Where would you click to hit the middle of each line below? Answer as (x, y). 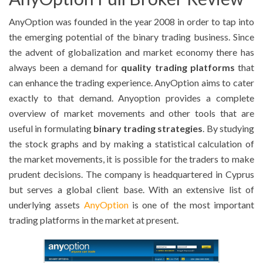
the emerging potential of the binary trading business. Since (131, 37)
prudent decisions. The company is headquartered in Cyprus (131, 174)
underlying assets (46, 205)
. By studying (229, 129)
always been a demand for (65, 68)
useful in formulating (51, 129)
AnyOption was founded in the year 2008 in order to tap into (131, 22)
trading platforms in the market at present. (94, 220)
